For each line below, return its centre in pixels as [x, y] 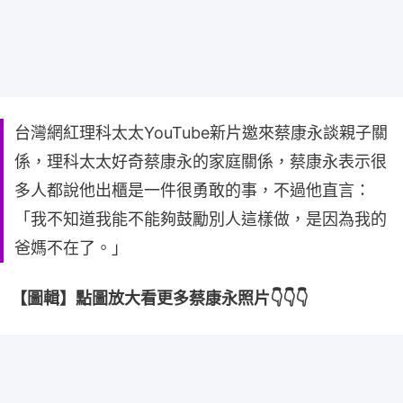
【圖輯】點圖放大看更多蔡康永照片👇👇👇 [159, 298]
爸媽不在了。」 [71, 248]
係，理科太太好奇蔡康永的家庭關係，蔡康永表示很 [201, 161]
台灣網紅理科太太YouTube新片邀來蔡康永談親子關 [201, 133]
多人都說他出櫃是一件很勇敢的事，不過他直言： [193, 190]
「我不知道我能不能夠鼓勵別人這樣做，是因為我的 [201, 219]
